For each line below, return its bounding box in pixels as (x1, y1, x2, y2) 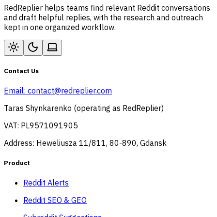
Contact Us (4, 66, 39, 75)
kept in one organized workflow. (4, 22, 116, 32)
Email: (4, 85, 28, 95)
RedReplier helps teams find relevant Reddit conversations (4, 2, 210, 13)
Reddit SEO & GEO (23, 195, 87, 205)
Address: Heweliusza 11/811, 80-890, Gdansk (4, 138, 167, 148)
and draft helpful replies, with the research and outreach (4, 12, 203, 22)
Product (4, 158, 30, 168)
